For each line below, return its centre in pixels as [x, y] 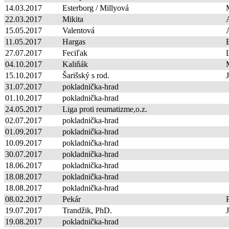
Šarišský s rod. [86, 75]
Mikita [73, 19]
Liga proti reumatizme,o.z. [105, 109]
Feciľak [75, 53]
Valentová [78, 30]
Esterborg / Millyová [96, 8]
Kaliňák [75, 64]
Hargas [74, 41]
